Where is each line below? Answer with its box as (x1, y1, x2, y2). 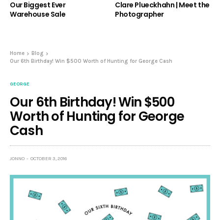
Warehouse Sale (10, 9, 66, 20)
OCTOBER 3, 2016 (30, 156, 67, 162)
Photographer (115, 9, 164, 20)
